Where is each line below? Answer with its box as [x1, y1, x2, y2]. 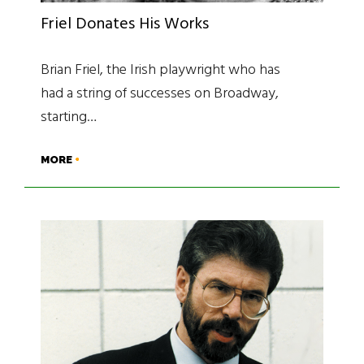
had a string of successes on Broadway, [41, 81, 279, 106]
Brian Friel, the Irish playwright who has [41, 58, 280, 82]
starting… [41, 105, 97, 129]
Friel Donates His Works [41, 11, 209, 37]
